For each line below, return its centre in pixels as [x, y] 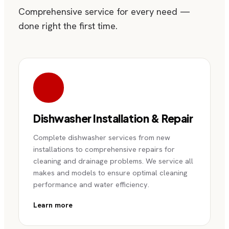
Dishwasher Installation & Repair [113, 119]
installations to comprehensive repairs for [104, 149]
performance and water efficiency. [91, 184]
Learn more [53, 205]
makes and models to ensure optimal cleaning [110, 172]
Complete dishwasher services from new [102, 137]
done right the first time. [68, 26]
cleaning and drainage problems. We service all [113, 161]
